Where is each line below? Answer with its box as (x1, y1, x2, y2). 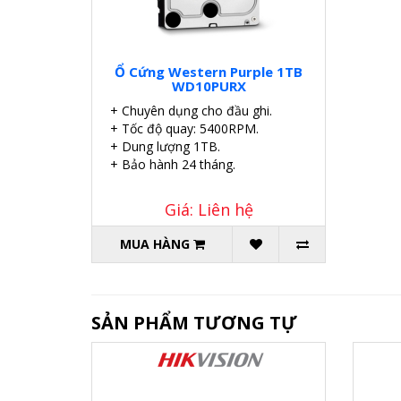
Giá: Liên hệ (164, 198, 253, 220)
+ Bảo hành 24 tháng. (110, 155, 235, 173)
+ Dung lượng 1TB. (110, 137, 220, 155)
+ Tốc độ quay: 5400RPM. (110, 119, 259, 137)
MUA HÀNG (119, 235, 190, 252)
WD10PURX (171, 76, 246, 95)
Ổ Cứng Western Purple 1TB (115, 62, 303, 81)
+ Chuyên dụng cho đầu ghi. (110, 101, 272, 119)
